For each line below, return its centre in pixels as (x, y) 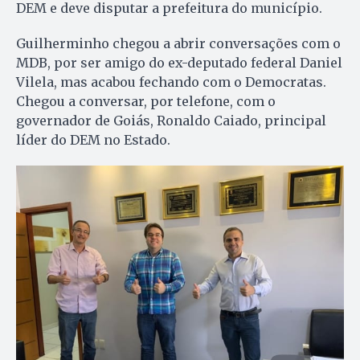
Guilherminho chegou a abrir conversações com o (178, 43)
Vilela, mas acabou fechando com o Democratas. (171, 82)
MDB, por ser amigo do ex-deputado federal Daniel (179, 62)
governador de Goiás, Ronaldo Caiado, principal (171, 120)
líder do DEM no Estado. (93, 139)
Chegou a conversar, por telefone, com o (146, 101)
